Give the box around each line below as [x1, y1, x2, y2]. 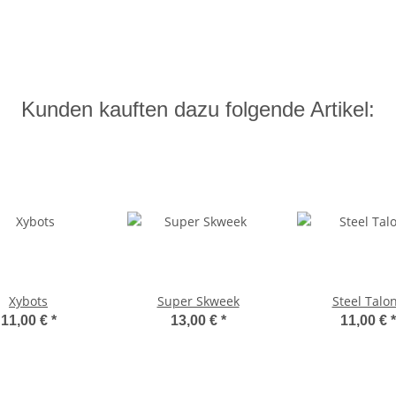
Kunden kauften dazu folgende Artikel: [21, 97, 375, 122]
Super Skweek [156, 293, 240, 310]
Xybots [9, 293, 48, 310]
